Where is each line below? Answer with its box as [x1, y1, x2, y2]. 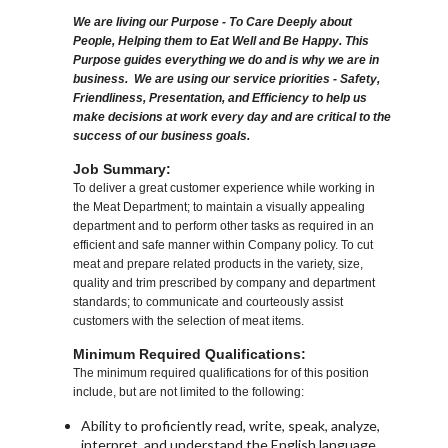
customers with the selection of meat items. [73, 314, 305, 329]
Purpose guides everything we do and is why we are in [73, 53, 380, 68]
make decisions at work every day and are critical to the [73, 110, 392, 125]
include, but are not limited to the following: [73, 385, 305, 400]
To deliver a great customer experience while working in [73, 181, 376, 196]
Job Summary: [73, 161, 172, 178]
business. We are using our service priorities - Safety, [73, 72, 381, 87]
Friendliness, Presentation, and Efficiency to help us [73, 91, 368, 106]
